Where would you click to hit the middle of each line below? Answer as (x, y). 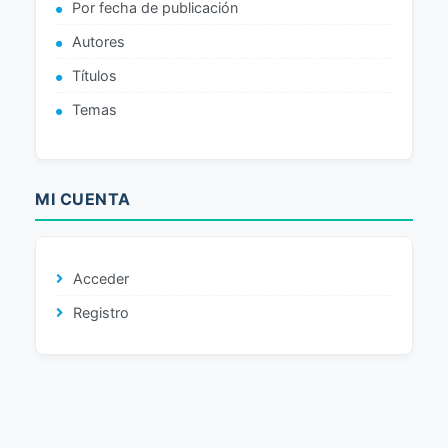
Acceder (101, 278)
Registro (101, 312)
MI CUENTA (83, 199)
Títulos (94, 75)
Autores (98, 41)
